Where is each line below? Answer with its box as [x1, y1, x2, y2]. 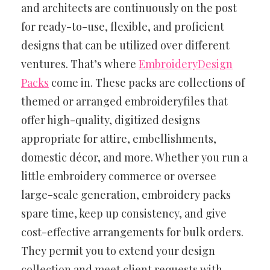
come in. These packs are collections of [49, 75, 245, 90]
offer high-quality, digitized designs [21, 112, 200, 127]
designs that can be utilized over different [21, 37, 230, 52]
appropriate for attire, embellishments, [21, 131, 216, 146]
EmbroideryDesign [139, 56, 233, 71]
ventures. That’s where [21, 56, 139, 71]
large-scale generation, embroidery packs [21, 187, 231, 202]
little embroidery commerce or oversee [21, 168, 216, 183]
